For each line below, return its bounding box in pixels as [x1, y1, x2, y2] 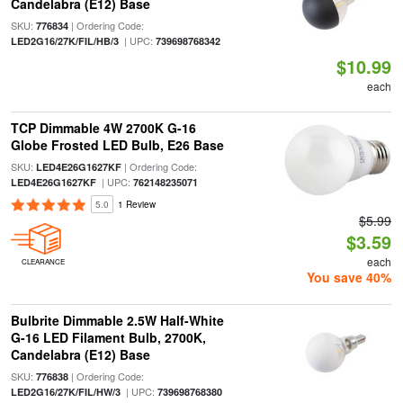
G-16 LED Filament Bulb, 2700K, [10, 328, 206, 346]
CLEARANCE [21, 256, 65, 266]
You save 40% [307, 268, 392, 286]
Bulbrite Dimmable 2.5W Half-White [10, 311, 224, 329]
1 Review [117, 198, 156, 210]
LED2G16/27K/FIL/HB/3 [10, 34, 119, 48]
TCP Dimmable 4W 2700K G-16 [10, 119, 196, 137]
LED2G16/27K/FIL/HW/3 [10, 385, 121, 399]
